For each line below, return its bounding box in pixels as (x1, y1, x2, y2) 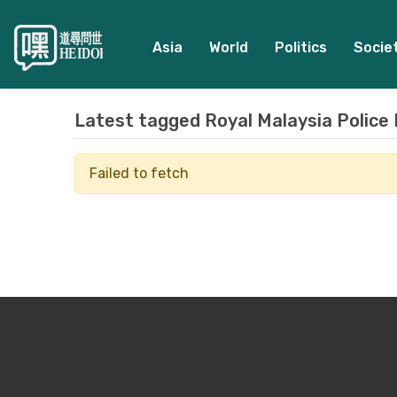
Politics (274, 39, 327, 56)
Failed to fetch (90, 165, 189, 182)
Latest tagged (74, 110, 205, 131)
